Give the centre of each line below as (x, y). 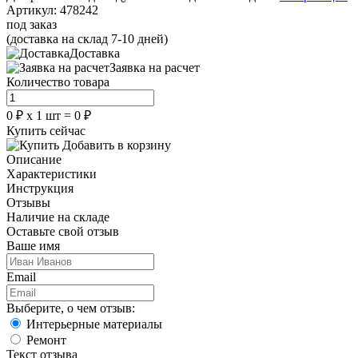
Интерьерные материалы (94, 324)
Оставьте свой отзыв (63, 231)
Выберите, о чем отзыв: (71, 308)
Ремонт (46, 340)
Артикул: (33, 10)
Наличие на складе (58, 217)
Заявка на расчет (155, 67)
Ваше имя (33, 245)
